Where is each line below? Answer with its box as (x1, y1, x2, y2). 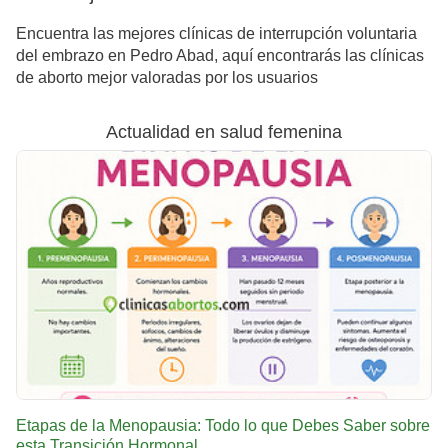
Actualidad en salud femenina (106, 121, 342, 142)
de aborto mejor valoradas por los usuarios (16, 68, 318, 86)
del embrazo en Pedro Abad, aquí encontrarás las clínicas (16, 46, 424, 64)
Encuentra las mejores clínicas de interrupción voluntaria (16, 24, 417, 42)
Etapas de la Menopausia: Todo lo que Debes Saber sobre (16, 416, 430, 434)
